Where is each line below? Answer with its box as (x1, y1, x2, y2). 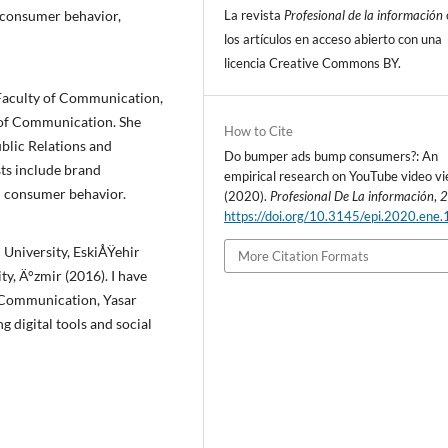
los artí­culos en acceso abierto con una (224, 30, 443, 47)
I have (111, 267, 147, 284)
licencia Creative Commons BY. (224, 54, 402, 71)
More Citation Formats (238, 247, 370, 264)
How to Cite (224, 122, 294, 139)
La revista (224, 6, 285, 23)
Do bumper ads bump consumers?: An (224, 147, 439, 164)
